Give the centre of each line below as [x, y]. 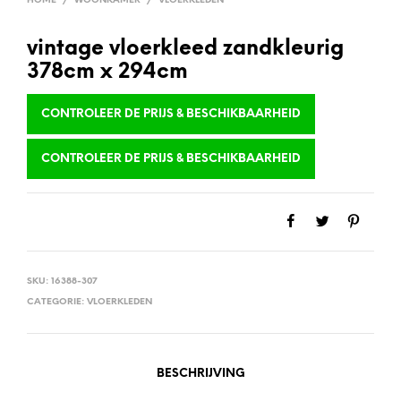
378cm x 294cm [107, 72]
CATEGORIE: [57, 302]
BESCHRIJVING [200, 373]
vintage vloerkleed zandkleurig [185, 49]
